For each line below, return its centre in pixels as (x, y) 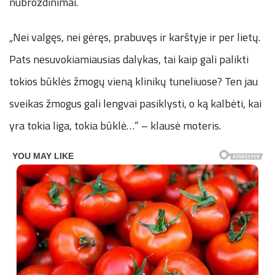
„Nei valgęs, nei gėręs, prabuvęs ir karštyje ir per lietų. (135, 37)
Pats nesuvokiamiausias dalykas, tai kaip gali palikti (129, 60)
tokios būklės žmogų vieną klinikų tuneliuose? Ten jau (134, 82)
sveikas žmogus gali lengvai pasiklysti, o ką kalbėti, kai (135, 104)
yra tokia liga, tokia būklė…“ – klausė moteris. (115, 126)
